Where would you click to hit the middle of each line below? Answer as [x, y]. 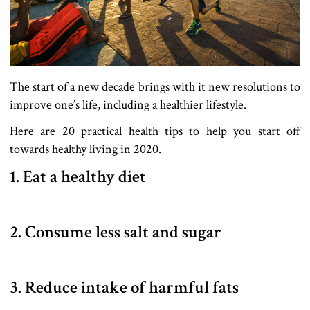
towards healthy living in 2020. [85, 149]
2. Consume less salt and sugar [116, 232]
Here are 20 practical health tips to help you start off [155, 131]
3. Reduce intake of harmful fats [124, 287]
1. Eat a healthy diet [78, 176]
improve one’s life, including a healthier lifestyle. [128, 104]
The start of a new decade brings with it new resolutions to [155, 86]
